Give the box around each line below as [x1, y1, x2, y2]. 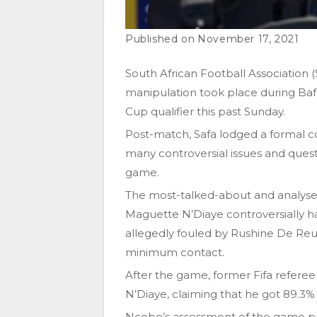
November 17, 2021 [197, 33, 299, 46]
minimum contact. [125, 246, 224, 260]
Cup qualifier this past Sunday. [125, 105, 285, 119]
